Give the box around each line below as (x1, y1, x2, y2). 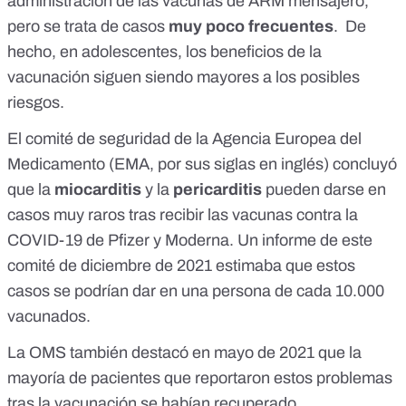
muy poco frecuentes (169, 16, 333, 35)
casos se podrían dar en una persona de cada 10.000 (7, 281, 384, 300)
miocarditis (54, 179, 145, 198)
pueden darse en (266, 179, 386, 198)
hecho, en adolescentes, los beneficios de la (7, 42, 322, 61)
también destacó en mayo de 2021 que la (66, 343, 362, 362)
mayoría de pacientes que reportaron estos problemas (7, 368, 392, 387)
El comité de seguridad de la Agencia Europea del (7, 129, 362, 148)
